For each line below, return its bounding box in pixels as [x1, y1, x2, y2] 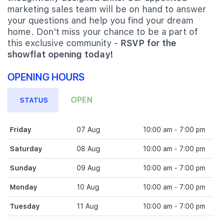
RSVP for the [120, 38, 176, 48]
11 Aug [76, 202, 98, 210]
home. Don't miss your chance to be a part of [7, 27, 198, 37]
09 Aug [76, 164, 100, 172]
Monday [10, 183, 37, 191]
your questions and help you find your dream [7, 15, 193, 26]
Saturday [10, 145, 42, 153]
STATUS [20, 96, 48, 104]
